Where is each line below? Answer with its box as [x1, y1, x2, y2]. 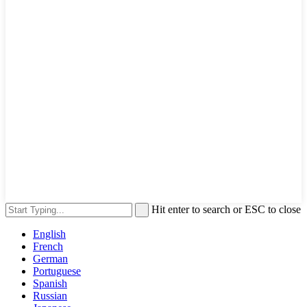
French [33, 240, 63, 252]
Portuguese [33, 265, 81, 277]
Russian [33, 289, 67, 302]
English [33, 228, 66, 240]
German [33, 252, 68, 265]
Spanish [33, 277, 67, 289]
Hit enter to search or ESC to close [151, 203, 301, 215]
